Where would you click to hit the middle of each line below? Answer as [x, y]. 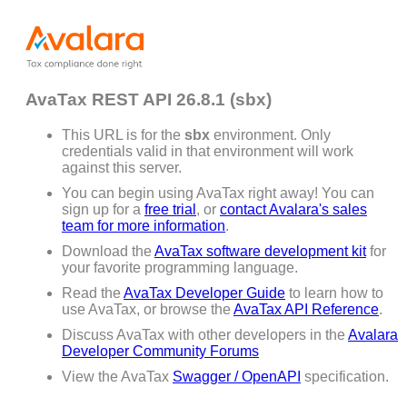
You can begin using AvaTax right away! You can [218, 193]
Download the [108, 251]
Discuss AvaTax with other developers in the [205, 334]
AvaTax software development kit [260, 251]
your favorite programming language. [180, 267]
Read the [93, 293]
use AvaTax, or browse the [148, 309]
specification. [345, 376]
